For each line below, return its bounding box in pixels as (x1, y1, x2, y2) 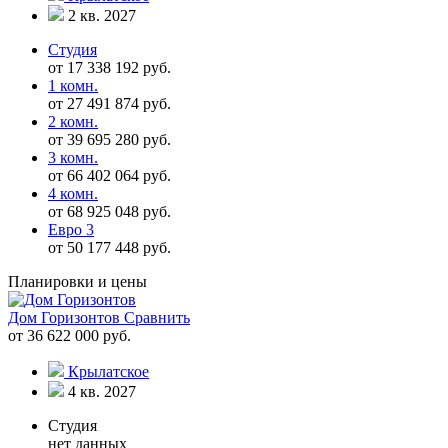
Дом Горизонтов (8, 308, 124, 326)
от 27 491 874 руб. (48, 94, 171, 112)
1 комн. (48, 76, 98, 94)
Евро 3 (48, 220, 94, 238)
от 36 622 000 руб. (8, 326, 131, 344)
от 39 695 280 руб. (48, 130, 171, 148)
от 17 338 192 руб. (48, 58, 171, 76)
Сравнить (124, 308, 190, 326)
